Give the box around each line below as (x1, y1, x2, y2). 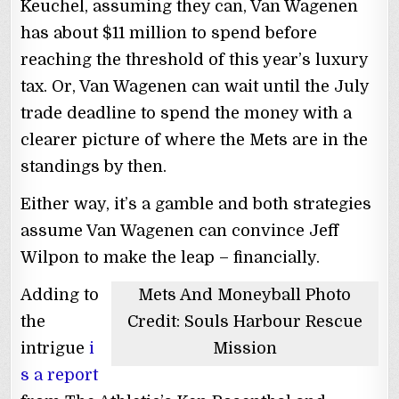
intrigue (20, 339, 90, 358)
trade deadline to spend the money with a (20, 104, 353, 123)
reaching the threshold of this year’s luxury (20, 51, 369, 69)
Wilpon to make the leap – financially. (20, 248, 321, 267)
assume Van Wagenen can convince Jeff (20, 222, 339, 240)
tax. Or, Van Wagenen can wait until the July (20, 77, 370, 96)
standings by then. (20, 158, 167, 176)
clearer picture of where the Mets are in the (20, 131, 369, 150)
